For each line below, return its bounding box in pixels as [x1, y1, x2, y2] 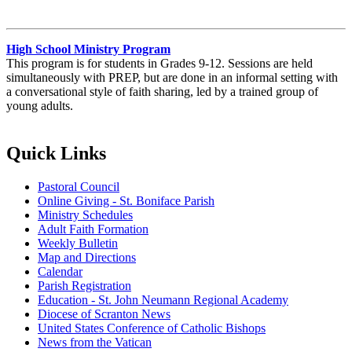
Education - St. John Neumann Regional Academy [38, 292, 288, 306]
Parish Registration [38, 278, 131, 292]
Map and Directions [38, 250, 136, 264]
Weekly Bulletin [38, 236, 118, 250]
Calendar [38, 264, 82, 278]
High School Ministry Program [6, 42, 170, 56]
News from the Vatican [38, 335, 152, 349]
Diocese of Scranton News [38, 306, 170, 321]
